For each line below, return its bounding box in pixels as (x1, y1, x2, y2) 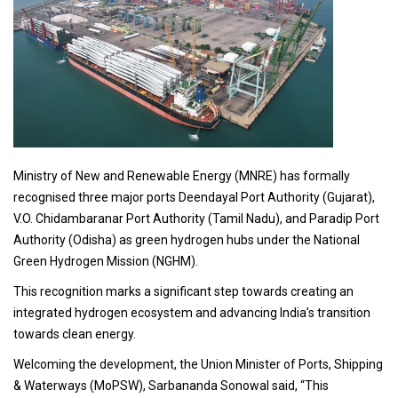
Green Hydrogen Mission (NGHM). (13, 254, 198, 269)
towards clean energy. (13, 327, 136, 342)
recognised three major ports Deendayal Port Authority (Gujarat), (13, 190, 375, 205)
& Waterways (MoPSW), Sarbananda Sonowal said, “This (13, 378, 329, 394)
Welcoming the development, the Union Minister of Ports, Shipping (13, 357, 383, 372)
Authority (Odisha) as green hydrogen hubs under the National (13, 233, 360, 248)
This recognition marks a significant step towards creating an (13, 284, 354, 299)
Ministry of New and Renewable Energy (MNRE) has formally (13, 169, 350, 184)
